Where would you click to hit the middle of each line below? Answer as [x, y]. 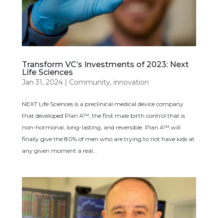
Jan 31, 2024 [42, 82]
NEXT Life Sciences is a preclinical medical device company [102, 104]
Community [89, 82]
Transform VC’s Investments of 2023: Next [105, 64]
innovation [131, 82]
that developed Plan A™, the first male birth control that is [103, 115]
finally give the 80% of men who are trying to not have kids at [108, 139]
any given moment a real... [59, 150]
